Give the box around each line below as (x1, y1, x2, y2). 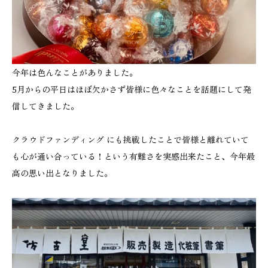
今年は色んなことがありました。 (12, 66, 138, 78)
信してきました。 (12, 99, 79, 112)
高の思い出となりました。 (12, 166, 112, 179)
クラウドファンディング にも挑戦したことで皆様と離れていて (12, 133, 249, 145)
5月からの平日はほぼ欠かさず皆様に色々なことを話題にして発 (12, 83, 251, 95)
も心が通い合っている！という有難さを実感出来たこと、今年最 (12, 150, 255, 162)
